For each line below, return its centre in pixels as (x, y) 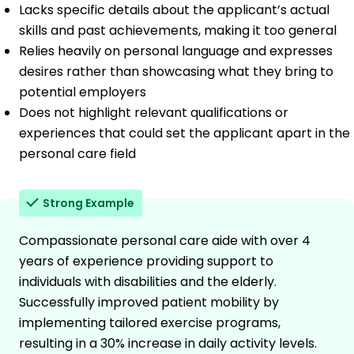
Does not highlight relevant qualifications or (154, 112)
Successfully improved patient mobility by (149, 302)
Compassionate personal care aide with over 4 (165, 240)
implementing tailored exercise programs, (150, 322)
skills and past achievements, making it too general (178, 30)
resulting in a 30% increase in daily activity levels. (168, 343)
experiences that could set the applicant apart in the (185, 133)
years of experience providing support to (146, 261)
